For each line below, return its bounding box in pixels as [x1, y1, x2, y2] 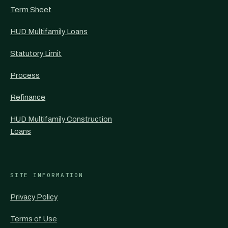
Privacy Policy [10, 193, 58, 201]
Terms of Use [10, 215, 58, 223]
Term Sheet [10, 6, 52, 14]
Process [10, 71, 40, 79]
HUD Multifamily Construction [10, 115, 112, 123]
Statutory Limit [10, 49, 62, 58]
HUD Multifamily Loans [10, 27, 88, 36]
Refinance [10, 93, 46, 101]
